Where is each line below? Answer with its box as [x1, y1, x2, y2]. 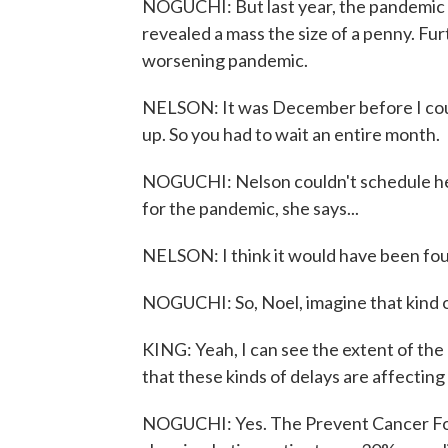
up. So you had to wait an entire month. [142, 123, 440, 145]
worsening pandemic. [142, 49, 308, 71]
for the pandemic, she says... [142, 197, 359, 219]
